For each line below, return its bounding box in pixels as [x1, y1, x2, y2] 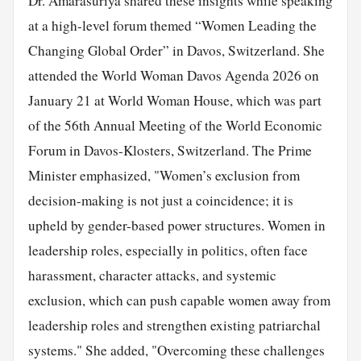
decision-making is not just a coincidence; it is [27, 190, 293, 210]
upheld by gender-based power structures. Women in [27, 215, 326, 234]
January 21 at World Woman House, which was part [27, 90, 322, 110]
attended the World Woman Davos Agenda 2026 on [27, 65, 319, 85]
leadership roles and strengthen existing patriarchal [27, 315, 321, 334]
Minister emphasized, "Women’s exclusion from [27, 165, 300, 185]
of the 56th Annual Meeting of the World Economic [27, 115, 322, 135]
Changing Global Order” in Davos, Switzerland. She [27, 40, 325, 60]
